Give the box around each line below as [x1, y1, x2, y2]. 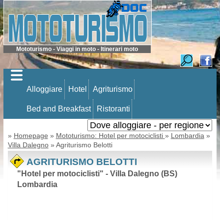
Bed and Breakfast [27, 104, 91, 113]
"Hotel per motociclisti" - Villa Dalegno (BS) [17, 169, 177, 178]
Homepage [13, 131, 48, 139]
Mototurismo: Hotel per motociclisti [55, 131, 165, 139]
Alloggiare [27, 84, 63, 93]
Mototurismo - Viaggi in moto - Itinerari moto [16, 46, 138, 53]
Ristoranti [96, 104, 130, 113]
